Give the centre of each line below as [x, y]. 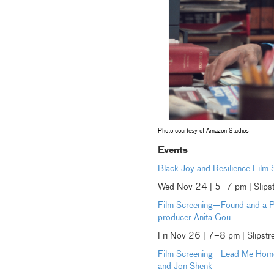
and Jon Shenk [185, 267]
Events [172, 151]
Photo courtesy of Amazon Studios [203, 131]
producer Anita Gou [194, 218]
